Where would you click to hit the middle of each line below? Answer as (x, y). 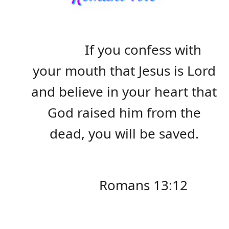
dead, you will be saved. (124, 133)
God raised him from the (124, 112)
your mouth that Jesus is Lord (124, 70)
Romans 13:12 (143, 185)
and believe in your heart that (124, 91)
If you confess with (143, 49)
